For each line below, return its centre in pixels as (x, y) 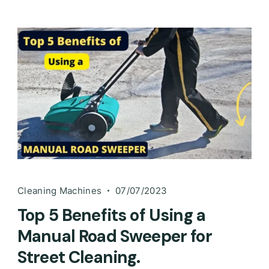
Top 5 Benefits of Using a (112, 215)
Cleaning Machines (60, 190)
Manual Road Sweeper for (115, 236)
